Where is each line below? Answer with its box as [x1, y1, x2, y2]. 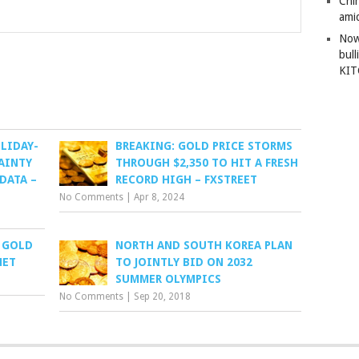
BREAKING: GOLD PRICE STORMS [115, 139, 293, 152]
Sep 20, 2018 [134, 291, 192, 302]
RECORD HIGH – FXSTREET [115, 173, 258, 186]
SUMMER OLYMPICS [115, 272, 222, 285]
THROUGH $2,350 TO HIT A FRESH [115, 156, 299, 169]
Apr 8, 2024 [134, 192, 185, 203]
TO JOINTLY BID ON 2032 [115, 256, 253, 268]
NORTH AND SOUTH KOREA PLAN [115, 239, 293, 252]
